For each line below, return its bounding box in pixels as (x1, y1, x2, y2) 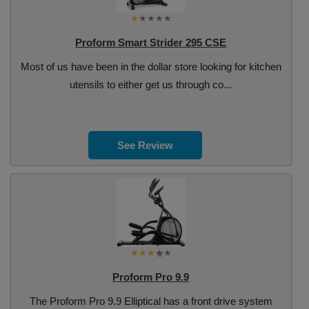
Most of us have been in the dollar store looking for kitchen (20, 61, 281, 72)
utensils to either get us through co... (70, 79, 232, 90)
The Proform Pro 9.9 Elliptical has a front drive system (29, 295, 272, 307)
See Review (117, 139, 174, 151)
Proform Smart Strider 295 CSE (75, 37, 227, 48)
